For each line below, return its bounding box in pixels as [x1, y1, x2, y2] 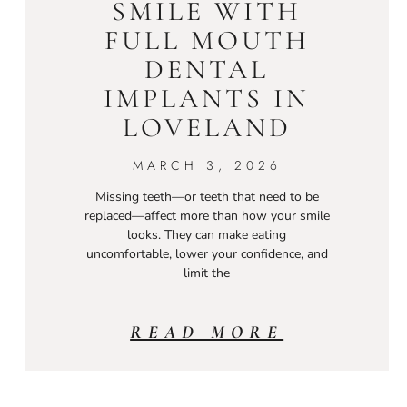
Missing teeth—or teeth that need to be [94, 187, 319, 205]
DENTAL [144, 52, 270, 86]
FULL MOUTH [104, 23, 310, 57]
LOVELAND [122, 110, 292, 144]
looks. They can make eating [127, 225, 287, 243]
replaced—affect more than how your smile [84, 206, 330, 224]
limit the [184, 263, 231, 282]
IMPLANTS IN [104, 81, 311, 115]
